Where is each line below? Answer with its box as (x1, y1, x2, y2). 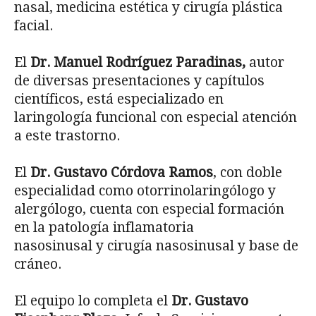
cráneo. (14, 256, 61, 273)
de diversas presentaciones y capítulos (14, 73, 265, 90)
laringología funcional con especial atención (14, 109, 297, 126)
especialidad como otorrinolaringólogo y (14, 183, 276, 200)
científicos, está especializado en (14, 91, 224, 108)
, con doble (213, 164, 282, 181)
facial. (14, 18, 53, 35)
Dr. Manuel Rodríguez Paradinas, (30, 54, 245, 71)
